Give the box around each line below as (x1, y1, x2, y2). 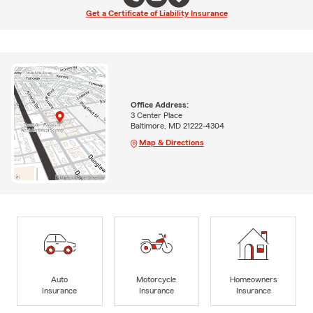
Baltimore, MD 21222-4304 (130, 121, 224, 130)
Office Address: (130, 100, 189, 109)
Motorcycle (136, 275, 177, 284)
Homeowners (229, 275, 277, 284)
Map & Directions (138, 138, 204, 147)
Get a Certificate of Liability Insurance (85, 9, 228, 17)
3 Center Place (130, 110, 182, 119)
